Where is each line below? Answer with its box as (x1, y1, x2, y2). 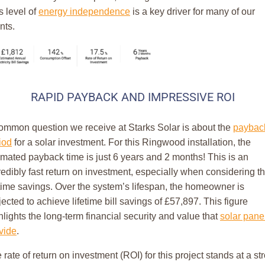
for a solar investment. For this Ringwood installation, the (12, 137, 251, 148)
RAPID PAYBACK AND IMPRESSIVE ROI (30, 90, 235, 105)
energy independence (38, 7, 130, 17)
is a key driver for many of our (130, 7, 255, 17)
